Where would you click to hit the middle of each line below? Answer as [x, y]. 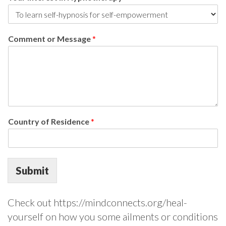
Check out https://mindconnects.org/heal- [97, 202]
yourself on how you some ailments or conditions [113, 216]
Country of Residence [49, 121]
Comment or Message [50, 39]
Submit [32, 171]
